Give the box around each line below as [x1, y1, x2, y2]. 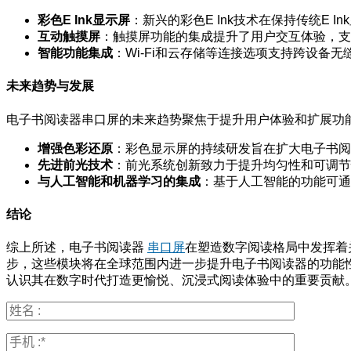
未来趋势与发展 [6, 79, 94, 93]
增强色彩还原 [38, 141, 113, 155]
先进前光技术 [38, 157, 113, 172]
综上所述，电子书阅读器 [6, 241, 147, 255]
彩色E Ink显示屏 [38, 13, 130, 27]
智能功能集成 [38, 46, 113, 60]
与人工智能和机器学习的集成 [38, 174, 201, 188]
